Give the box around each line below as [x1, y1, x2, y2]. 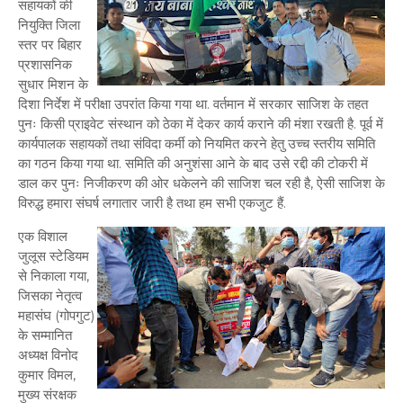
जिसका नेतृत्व [18, 286, 82, 304]
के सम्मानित [18, 326, 72, 344]
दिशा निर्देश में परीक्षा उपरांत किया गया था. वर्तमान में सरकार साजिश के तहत [18, 94, 368, 112]
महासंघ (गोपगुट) [18, 306, 95, 324]
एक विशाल [18, 227, 67, 245]
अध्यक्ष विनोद [18, 345, 78, 363]
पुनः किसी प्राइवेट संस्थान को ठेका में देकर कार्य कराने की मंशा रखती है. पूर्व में [18, 114, 383, 132]
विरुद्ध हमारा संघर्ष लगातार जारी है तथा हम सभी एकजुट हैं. [18, 193, 286, 211]
